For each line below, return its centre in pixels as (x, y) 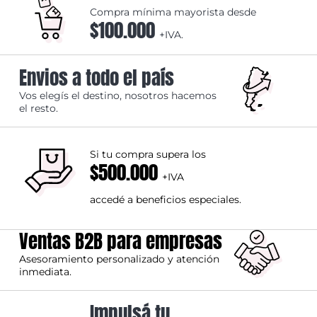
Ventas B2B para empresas (121, 241)
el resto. (39, 108)
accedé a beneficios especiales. (166, 199)
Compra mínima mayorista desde (173, 12)
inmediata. (46, 271)
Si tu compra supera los (148, 154)
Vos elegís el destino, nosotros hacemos (118, 95)
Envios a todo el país (97, 77)
